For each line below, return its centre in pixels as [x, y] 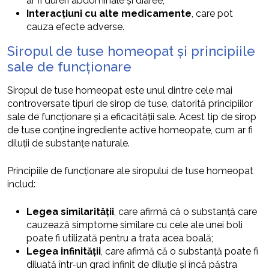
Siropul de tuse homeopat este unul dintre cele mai [120, 90]
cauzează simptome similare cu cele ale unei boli [134, 225]
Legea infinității [64, 251]
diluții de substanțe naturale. [68, 143]
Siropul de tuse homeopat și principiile [131, 51]
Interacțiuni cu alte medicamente [109, 13]
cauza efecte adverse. [75, 26]
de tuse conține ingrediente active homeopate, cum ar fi [130, 130]
